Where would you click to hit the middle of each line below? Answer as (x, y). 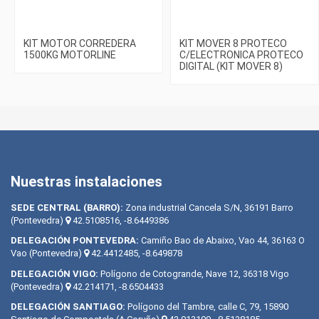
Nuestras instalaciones (87, 182)
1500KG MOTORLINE (70, 54)
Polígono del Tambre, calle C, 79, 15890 (207, 307)
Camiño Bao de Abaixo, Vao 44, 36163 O (222, 241)
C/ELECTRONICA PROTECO (241, 54)
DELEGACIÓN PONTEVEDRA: (75, 241)
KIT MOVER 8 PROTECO (233, 43)
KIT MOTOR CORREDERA (80, 43)
